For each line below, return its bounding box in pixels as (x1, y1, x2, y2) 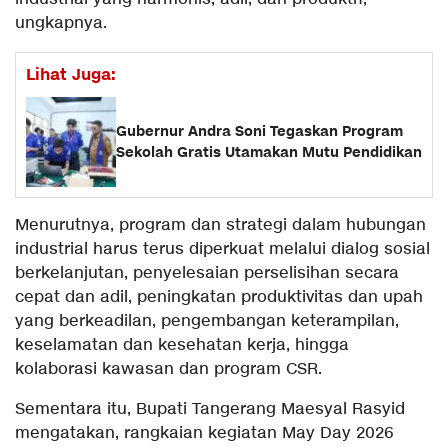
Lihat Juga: (26, 64, 116, 87)
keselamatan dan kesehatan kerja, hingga (15, 335, 349, 357)
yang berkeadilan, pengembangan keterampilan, (15, 311, 399, 333)
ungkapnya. (15, 13, 107, 35)
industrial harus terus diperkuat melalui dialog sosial (15, 239, 430, 261)
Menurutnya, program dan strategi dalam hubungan (15, 215, 426, 237)
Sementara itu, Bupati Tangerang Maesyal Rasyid (15, 399, 405, 421)
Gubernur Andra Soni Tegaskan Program (116, 122, 403, 142)
